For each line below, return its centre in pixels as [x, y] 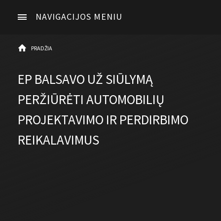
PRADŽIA [42, 48]
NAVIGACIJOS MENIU [79, 16]
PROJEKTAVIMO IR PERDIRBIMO [103, 120]
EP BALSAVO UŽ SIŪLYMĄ [85, 79]
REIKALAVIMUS [58, 140]
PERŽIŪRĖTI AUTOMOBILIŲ [91, 99]
